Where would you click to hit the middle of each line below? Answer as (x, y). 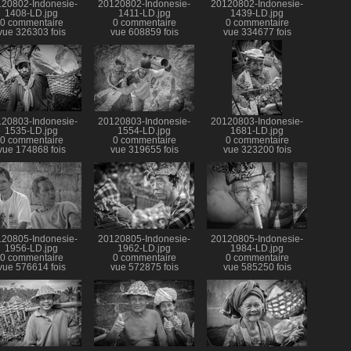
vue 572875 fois (144, 268)
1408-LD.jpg (31, 13)
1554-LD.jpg (144, 130)
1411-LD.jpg (144, 13)
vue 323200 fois (257, 149)
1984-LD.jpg (257, 249)
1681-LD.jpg (257, 130)
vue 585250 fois (257, 268)
